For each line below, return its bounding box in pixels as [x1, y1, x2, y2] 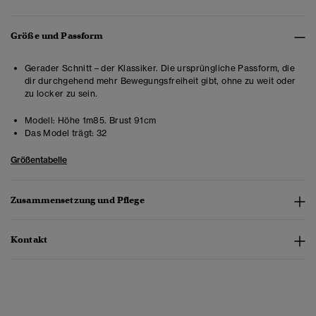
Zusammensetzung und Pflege [11, 194, 145, 207]
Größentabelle [11, 154, 67, 166]
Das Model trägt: [25, 128, 95, 139]
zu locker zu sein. [25, 88, 98, 99]
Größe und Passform [11, 30, 104, 42]
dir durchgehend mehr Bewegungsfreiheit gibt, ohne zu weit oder [25, 75, 296, 87]
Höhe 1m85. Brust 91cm [55, 115, 157, 126]
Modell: [25, 115, 56, 126]
